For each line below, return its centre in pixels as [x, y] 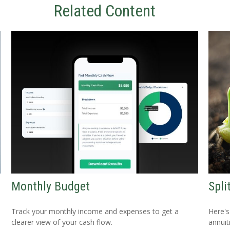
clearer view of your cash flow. [62, 222]
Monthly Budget [51, 187]
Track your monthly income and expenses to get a [95, 212]
